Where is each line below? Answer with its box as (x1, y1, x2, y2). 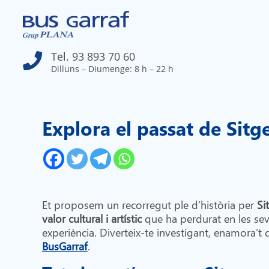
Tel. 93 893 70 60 (51, 49, 136, 64)
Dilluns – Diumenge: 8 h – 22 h (51, 63, 174, 75)
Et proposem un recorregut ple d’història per (41, 196, 257, 212)
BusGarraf (41, 238, 88, 253)
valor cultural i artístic (41, 210, 142, 226)
